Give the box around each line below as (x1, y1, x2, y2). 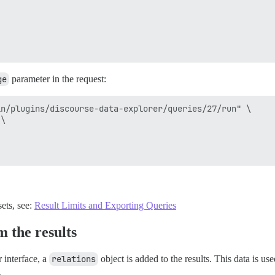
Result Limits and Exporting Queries (34, 200, 176, 211)
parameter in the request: (9, 74, 106, 85)
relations (52, 254, 96, 265)
